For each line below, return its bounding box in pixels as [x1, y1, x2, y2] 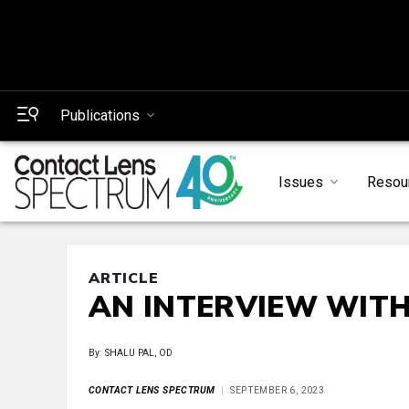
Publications [60, 107, 140, 124]
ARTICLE [89, 268, 159, 288]
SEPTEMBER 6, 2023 [230, 384, 325, 397]
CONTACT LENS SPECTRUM [89, 384, 215, 397]
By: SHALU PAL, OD [89, 347, 173, 360]
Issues [278, 173, 323, 191]
